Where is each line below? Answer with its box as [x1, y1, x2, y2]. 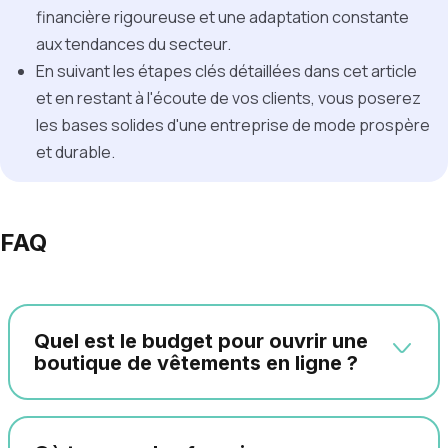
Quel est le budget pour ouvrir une [34, 329, 368, 353]
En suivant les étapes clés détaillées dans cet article [36, 60, 417, 82]
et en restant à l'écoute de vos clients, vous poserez [36, 87, 421, 109]
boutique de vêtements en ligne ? [34, 351, 358, 375]
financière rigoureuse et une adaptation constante [36, 6, 409, 28]
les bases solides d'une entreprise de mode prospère [36, 114, 430, 136]
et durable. [36, 141, 115, 163]
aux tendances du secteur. [36, 33, 234, 55]
